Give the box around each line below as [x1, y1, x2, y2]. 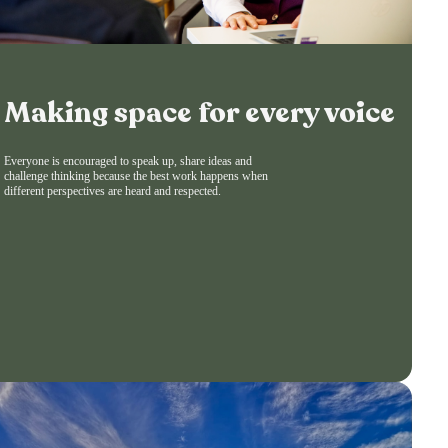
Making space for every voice [4, 92, 395, 132]
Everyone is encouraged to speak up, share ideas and [4, 153, 252, 168]
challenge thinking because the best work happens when [4, 168, 268, 183]
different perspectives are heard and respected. [4, 183, 221, 198]
